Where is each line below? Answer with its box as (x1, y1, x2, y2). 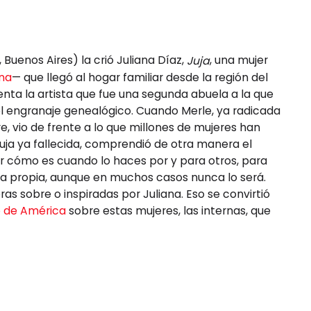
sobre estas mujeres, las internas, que (66, 203, 271, 218)
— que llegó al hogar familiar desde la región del (12, 69, 268, 85)
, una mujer (210, 52, 268, 67)
